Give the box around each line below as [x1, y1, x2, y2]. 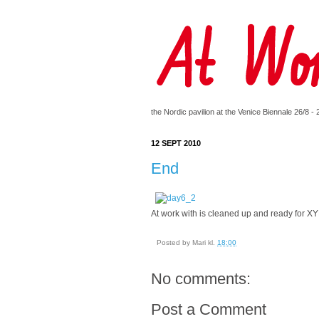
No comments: [151, 270, 251, 288]
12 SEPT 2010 [151, 139, 201, 147]
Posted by [157, 239, 192, 247]
